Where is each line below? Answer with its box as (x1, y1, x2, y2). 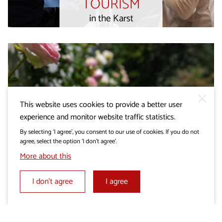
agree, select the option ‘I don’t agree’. (20, 136, 117, 147)
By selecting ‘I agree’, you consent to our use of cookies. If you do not (20, 126, 199, 137)
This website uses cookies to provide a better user (20, 98, 182, 111)
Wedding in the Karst (17, 184, 139, 209)
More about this (20, 149, 71, 163)
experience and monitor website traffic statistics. (20, 110, 175, 124)
